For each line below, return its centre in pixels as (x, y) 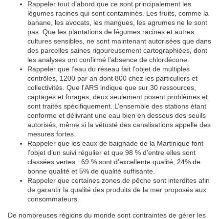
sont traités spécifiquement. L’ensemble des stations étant (117, 106)
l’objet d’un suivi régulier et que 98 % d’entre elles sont (111, 153)
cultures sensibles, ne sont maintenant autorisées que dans (119, 41)
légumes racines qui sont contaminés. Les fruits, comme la (118, 13)
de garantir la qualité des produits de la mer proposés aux (117, 190)
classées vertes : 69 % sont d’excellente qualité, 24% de (114, 162)
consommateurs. (53, 199)
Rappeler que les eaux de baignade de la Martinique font (115, 143)
